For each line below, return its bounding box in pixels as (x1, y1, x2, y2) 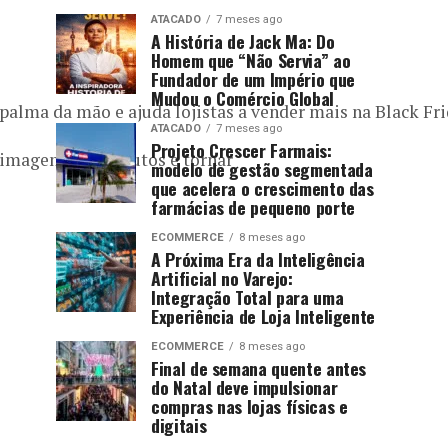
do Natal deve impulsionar (151, 374, 338, 400)
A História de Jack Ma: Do (151, 28, 335, 54)
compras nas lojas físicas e (151, 393, 348, 419)
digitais (151, 412, 207, 438)
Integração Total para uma (151, 284, 344, 310)
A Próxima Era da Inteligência (151, 246, 365, 272)
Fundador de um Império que (151, 66, 355, 92)
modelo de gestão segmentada (151, 156, 373, 182)
